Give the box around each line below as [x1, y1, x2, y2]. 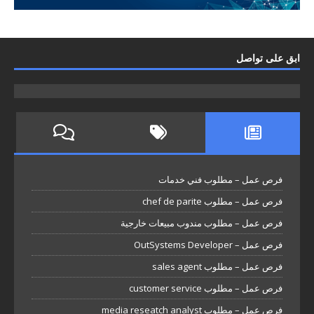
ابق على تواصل [236, 50, 300, 64]
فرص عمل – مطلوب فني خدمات [158, 172, 282, 186]
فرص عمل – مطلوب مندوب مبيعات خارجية [121, 216, 282, 229]
